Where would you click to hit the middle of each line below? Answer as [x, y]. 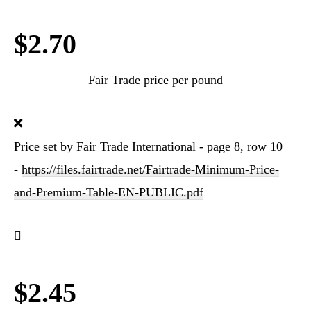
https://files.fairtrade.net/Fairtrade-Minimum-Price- [150, 169]
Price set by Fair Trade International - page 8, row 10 [148, 146]
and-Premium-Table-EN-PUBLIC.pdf [109, 192]
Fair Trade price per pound [155, 80]
